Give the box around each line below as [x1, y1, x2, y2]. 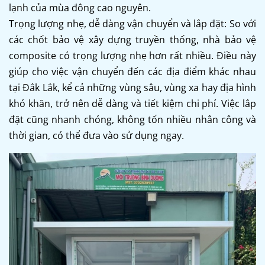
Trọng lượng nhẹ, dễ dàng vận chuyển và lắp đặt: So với [9, 17, 256, 30]
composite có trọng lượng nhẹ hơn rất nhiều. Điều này [9, 49, 256, 62]
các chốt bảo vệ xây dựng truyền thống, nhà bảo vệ [9, 33, 256, 46]
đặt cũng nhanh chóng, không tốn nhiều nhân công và [9, 112, 256, 126]
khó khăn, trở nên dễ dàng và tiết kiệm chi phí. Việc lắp [9, 96, 256, 110]
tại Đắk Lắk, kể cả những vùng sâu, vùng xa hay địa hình [9, 80, 256, 94]
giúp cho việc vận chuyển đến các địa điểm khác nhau [9, 64, 256, 78]
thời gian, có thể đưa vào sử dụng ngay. [9, 128, 184, 142]
